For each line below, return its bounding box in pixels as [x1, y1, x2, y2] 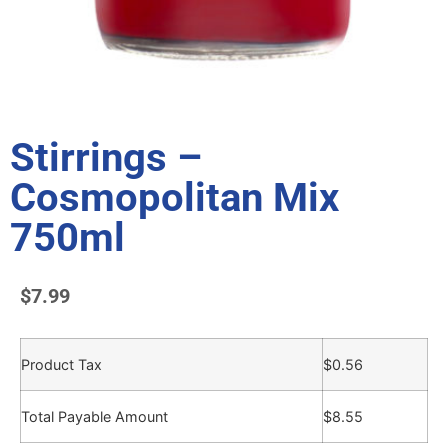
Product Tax [21, 356, 102, 374]
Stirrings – [10, 134, 202, 182]
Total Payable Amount [21, 408, 168, 426]
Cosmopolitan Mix [10, 174, 339, 222]
